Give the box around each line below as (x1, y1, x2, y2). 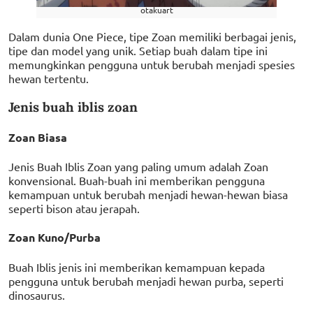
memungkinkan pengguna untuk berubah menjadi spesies (8, 57, 295, 71)
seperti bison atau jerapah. (8, 201, 140, 216)
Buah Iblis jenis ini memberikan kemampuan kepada (8, 259, 265, 274)
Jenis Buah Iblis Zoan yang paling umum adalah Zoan (8, 159, 268, 174)
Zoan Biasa (8, 129, 67, 145)
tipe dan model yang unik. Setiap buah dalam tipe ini (8, 43, 268, 57)
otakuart (140, 3, 173, 15)
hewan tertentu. (8, 71, 89, 85)
